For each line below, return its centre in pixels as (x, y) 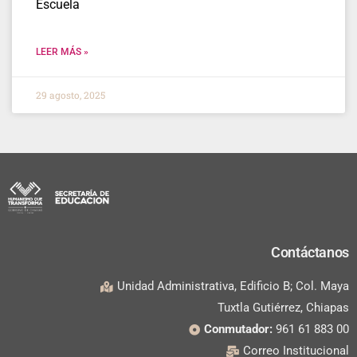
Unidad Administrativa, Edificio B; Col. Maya (233, 286)
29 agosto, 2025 (71, 94)
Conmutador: (238, 330)
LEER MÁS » (62, 51)
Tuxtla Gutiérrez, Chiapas (283, 308)
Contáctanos (310, 253)
